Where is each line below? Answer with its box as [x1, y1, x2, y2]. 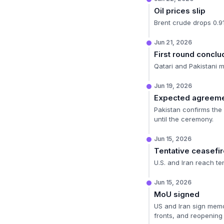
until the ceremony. [154, 115, 213, 123]
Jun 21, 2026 [154, 38, 192, 46]
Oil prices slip [154, 6, 205, 15]
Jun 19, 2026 [154, 82, 192, 89]
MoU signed [154, 189, 199, 199]
